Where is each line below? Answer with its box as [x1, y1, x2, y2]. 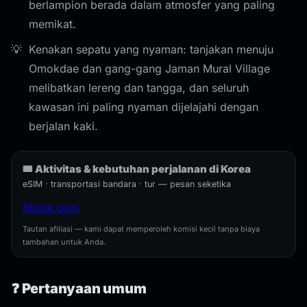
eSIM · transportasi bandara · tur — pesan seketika [23, 179, 231, 189]
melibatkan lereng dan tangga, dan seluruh [29, 81, 249, 95]
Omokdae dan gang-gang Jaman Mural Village [29, 62, 270, 75]
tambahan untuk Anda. [23, 237, 106, 247]
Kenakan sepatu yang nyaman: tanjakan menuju [29, 42, 273, 56]
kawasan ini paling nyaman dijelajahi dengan [29, 100, 258, 114]
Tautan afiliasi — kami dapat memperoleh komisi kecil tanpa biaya [23, 224, 260, 234]
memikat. [29, 17, 76, 31]
